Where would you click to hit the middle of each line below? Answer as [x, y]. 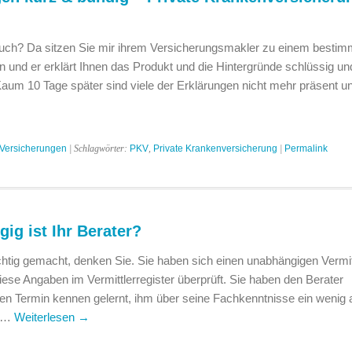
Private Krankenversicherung [215, 148]
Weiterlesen [46, 317]
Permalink [306, 148]
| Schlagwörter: [98, 148]
